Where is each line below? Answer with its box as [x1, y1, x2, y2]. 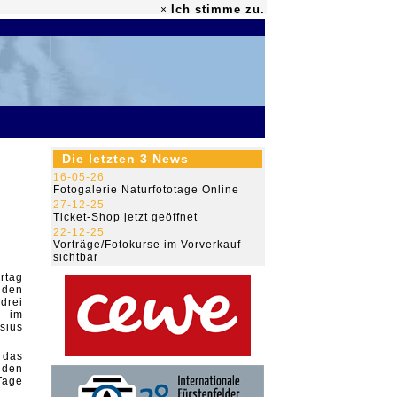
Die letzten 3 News [62, 152, 189, 166]
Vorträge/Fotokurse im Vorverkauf [53, 238, 241, 251]
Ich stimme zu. [171, 3, 265, 16]
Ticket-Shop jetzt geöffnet [53, 211, 198, 223]
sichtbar [53, 251, 98, 263]
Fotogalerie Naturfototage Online [53, 183, 239, 196]
